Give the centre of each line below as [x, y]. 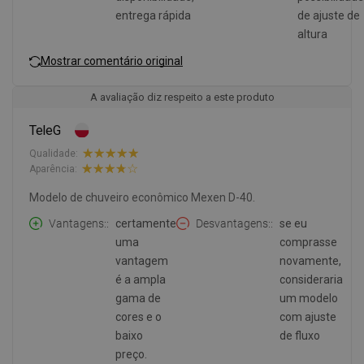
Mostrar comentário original [112, 61]
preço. [131, 355]
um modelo [309, 299]
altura [312, 35]
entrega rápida [153, 16]
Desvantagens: [233, 224]
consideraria [311, 280]
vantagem [142, 261]
